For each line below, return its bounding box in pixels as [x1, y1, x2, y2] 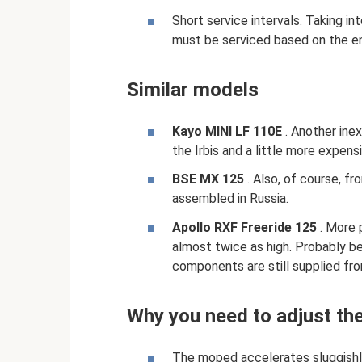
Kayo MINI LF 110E [172, 124, 282, 140]
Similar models [127, 78, 259, 102]
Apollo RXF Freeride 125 [172, 219, 317, 235]
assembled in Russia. [172, 191, 288, 207]
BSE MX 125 [172, 171, 244, 187]
